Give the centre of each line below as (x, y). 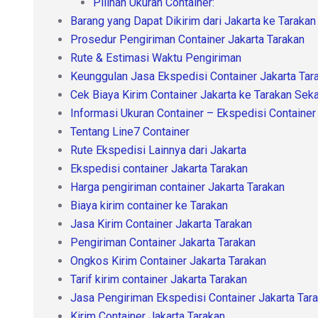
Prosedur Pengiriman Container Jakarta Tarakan (187, 39)
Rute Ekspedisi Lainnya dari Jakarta (158, 150)
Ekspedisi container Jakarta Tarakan (159, 168)
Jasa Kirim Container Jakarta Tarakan (161, 224)
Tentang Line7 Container (130, 131)
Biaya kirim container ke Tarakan (149, 205)
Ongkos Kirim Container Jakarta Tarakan (168, 261)
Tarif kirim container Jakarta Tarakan (159, 279)
